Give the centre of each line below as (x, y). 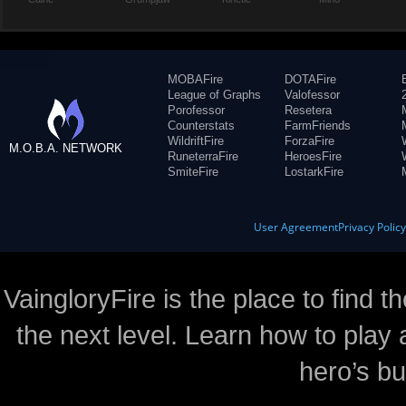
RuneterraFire (203, 156)
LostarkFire (314, 172)
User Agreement (296, 227)
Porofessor (196, 110)
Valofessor (312, 95)
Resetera (308, 110)
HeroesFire (313, 156)
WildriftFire (196, 141)
